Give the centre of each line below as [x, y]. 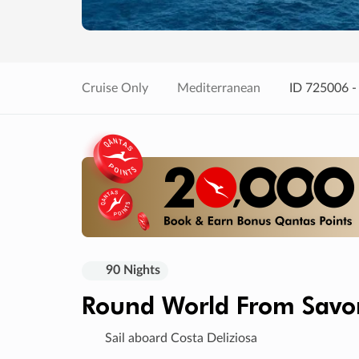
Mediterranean [219, 88]
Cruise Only [115, 88]
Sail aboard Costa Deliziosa [179, 338]
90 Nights [133, 270]
